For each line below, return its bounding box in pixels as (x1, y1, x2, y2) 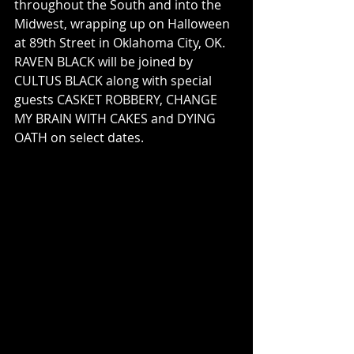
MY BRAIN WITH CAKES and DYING (14, 109, 219, 127)
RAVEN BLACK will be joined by (14, 52, 196, 70)
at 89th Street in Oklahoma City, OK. (14, 33, 228, 51)
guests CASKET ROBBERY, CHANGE (14, 90, 220, 108)
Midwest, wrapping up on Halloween (14, 14, 233, 32)
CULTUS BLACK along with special (14, 71, 215, 89)
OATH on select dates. (14, 128, 144, 146)
